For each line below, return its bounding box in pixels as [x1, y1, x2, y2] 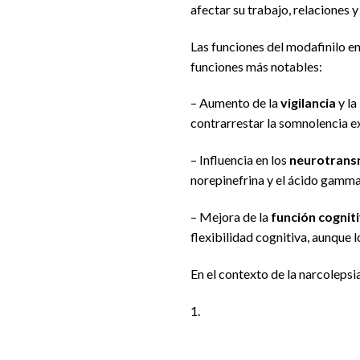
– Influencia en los [190, 152, 289, 168]
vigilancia [280, 95, 336, 111]
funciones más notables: [190, 58, 322, 74]
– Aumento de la [190, 95, 280, 111]
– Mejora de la [190, 209, 271, 225]
